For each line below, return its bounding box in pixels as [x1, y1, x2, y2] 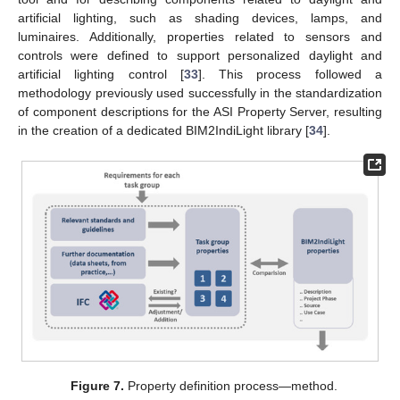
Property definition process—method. [123, 379, 337, 394]
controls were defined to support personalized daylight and [18, 48, 382, 63]
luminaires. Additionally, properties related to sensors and [18, 29, 382, 45]
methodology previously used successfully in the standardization [18, 86, 382, 101]
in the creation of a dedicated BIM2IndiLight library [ [18, 123, 309, 138]
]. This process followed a [197, 67, 383, 82]
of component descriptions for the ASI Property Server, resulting [18, 104, 382, 120]
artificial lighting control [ [18, 67, 184, 82]
